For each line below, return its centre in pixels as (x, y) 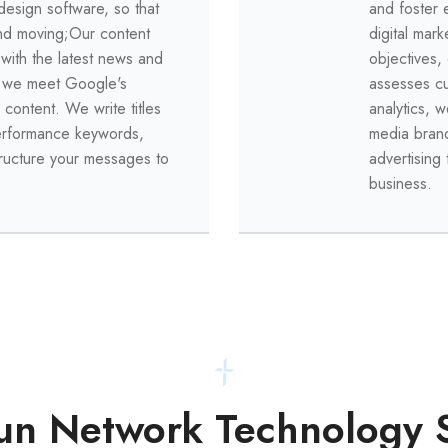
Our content (109, 34)
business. (400, 184)
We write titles (113, 109)
